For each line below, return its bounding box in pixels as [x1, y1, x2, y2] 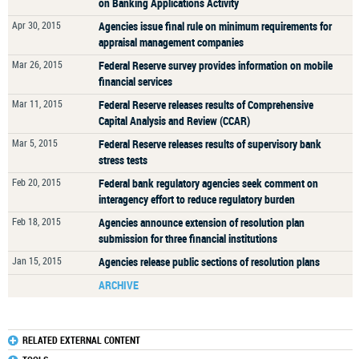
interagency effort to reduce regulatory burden [99, 192, 295, 207]
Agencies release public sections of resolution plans [99, 254, 320, 269]
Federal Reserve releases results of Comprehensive [99, 97, 313, 112]
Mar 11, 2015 [12, 97, 63, 110]
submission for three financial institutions [99, 231, 277, 246]
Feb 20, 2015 [12, 175, 61, 188]
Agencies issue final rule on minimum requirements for [99, 18, 332, 34]
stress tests [99, 152, 147, 167]
